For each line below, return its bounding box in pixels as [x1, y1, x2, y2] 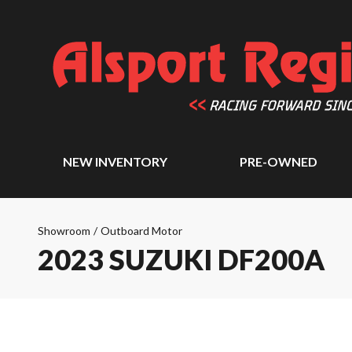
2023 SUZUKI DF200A [38, 242, 325, 277]
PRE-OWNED [240, 154, 318, 169]
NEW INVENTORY [63, 154, 167, 169]
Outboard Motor [101, 224, 182, 237]
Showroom [38, 224, 90, 237]
